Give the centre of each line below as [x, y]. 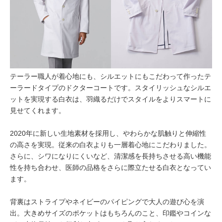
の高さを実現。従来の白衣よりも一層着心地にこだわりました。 [111, 144]
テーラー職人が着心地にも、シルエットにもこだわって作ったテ [111, 76]
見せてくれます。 [38, 110]
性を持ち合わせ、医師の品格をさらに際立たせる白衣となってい [111, 167]
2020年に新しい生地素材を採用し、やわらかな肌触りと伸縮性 [108, 133]
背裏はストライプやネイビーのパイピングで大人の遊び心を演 [107, 201]
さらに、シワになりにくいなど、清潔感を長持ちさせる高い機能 [111, 156]
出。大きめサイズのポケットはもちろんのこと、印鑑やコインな [111, 213]
